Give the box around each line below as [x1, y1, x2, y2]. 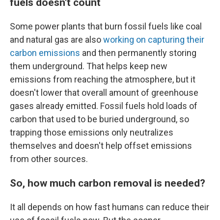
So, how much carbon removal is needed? [10, 177, 205, 190]
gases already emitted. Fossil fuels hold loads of [10, 101, 197, 111]
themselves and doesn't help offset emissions [10, 140, 192, 151]
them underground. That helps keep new [10, 61, 167, 72]
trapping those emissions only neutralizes [10, 127, 173, 138]
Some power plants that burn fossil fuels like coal [10, 21, 202, 32]
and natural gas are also [10, 34, 103, 45]
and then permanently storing [80, 48, 196, 58]
